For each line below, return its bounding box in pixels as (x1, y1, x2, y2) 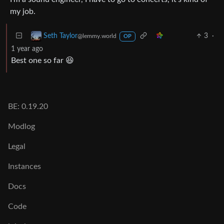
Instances (8, 162, 41, 170)
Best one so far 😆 (11, 56, 74, 64)
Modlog (8, 122, 35, 130)
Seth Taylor (43, 32, 77, 39)
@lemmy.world (77, 33, 116, 39)
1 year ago (11, 45, 43, 52)
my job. (10, 7, 35, 15)
